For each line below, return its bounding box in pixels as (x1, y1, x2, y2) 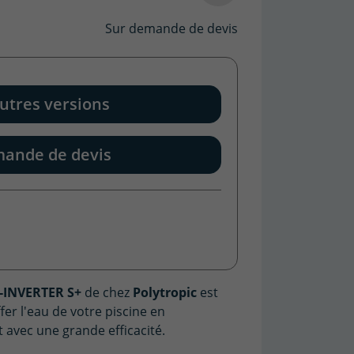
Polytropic (130, 284, 197, 302)
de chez (81, 284, 130, 302)
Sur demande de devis (105, 20, 238, 38)
